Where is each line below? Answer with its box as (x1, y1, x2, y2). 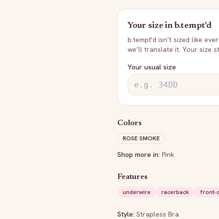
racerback (161, 188, 189, 196)
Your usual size (128, 63, 176, 71)
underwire (123, 188, 151, 196)
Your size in (128, 22, 175, 30)
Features (117, 173, 148, 181)
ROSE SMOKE (123, 134, 160, 142)
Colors (117, 119, 142, 127)
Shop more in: (117, 150, 160, 159)
